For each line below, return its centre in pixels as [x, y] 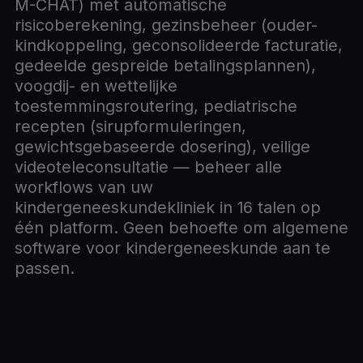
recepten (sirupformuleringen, [130, 126]
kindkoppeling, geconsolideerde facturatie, [179, 45]
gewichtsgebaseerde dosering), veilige [162, 147]
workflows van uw [84, 187]
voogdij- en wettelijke [96, 86]
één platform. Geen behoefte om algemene [181, 228]
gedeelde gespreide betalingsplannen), [165, 66]
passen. [45, 268]
